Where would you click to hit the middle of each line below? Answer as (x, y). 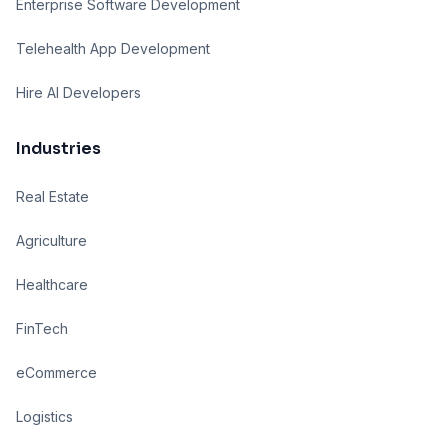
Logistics (44, 416)
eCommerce (56, 372)
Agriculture (51, 240)
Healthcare (52, 284)
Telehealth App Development (113, 48)
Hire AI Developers (78, 92)
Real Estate (52, 196)
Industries (58, 148)
